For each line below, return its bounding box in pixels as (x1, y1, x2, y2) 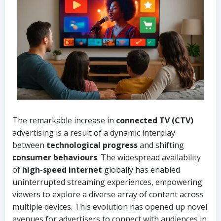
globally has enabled (102, 164, 180, 175)
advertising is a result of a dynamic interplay (12, 127, 175, 138)
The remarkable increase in (12, 115, 116, 126)
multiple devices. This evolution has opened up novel (12, 201, 207, 212)
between (12, 140, 46, 150)
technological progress (46, 140, 138, 150)
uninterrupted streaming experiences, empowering (12, 177, 202, 187)
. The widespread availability (97, 152, 201, 163)
